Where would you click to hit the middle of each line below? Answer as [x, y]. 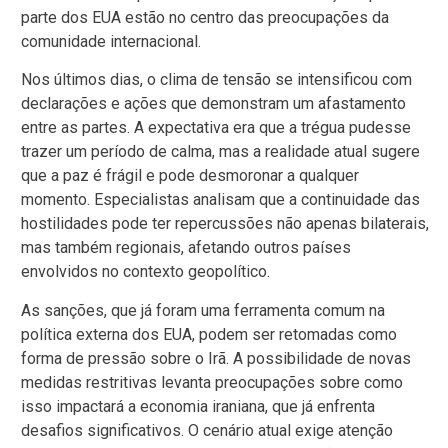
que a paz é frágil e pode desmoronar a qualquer [190, 176]
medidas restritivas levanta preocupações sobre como [212, 382]
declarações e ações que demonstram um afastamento [213, 104]
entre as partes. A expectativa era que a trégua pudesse [216, 128]
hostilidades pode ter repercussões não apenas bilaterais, [225, 224]
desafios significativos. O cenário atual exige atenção [207, 430]
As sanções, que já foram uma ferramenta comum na [203, 310]
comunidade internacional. [111, 41]
